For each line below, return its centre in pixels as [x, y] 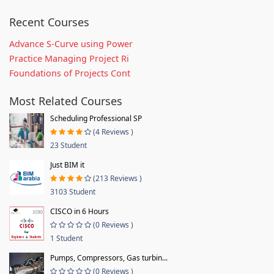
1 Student [66, 238]
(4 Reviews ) [113, 131]
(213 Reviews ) [117, 178]
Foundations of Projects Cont [70, 73]
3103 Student [73, 191]
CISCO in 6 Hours [80, 211]
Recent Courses [49, 22]
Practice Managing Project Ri [69, 58]
